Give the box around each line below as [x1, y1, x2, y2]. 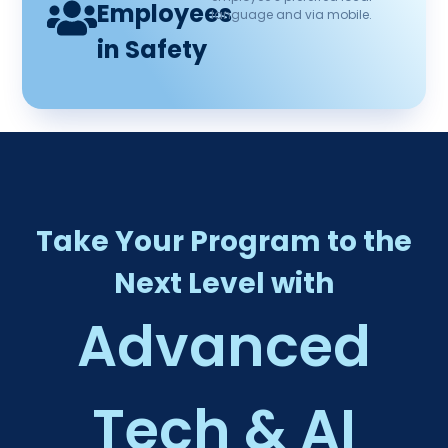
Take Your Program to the [36, 222, 412, 262]
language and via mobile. [210, 6, 372, 24]
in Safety [97, 33, 208, 67]
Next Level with [114, 264, 334, 304]
